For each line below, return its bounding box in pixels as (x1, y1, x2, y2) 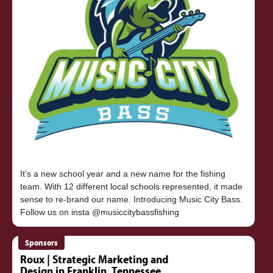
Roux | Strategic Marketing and (19, 251, 168, 266)
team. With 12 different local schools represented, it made (19, 182, 243, 192)
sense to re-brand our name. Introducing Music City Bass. (19, 194, 243, 205)
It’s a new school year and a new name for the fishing (19, 169, 225, 179)
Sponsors (25, 237, 58, 249)
